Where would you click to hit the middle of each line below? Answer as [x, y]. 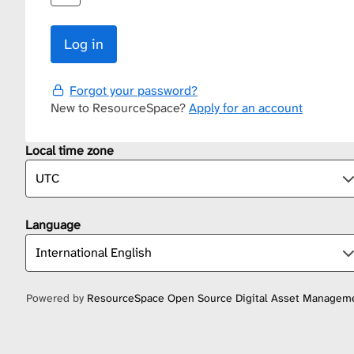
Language [53, 225]
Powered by [56, 298]
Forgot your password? [134, 90]
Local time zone [70, 151]
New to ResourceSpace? [120, 108]
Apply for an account [246, 108]
